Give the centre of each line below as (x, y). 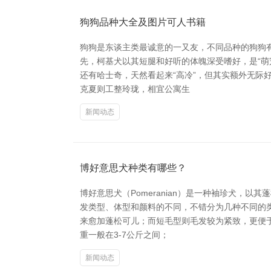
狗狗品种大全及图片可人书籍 (143, 22)
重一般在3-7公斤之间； (124, 235)
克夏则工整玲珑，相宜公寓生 (135, 89)
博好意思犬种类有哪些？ (133, 168)
